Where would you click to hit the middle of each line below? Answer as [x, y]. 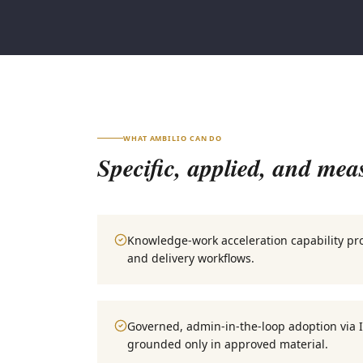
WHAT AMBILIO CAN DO [173, 138]
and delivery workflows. [191, 258]
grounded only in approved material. [228, 344]
